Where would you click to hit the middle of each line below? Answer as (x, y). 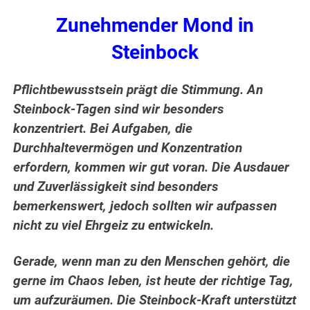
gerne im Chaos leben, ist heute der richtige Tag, (154, 281)
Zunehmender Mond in (155, 26)
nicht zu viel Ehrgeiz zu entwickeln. (114, 226)
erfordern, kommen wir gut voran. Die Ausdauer (152, 168)
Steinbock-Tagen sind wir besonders (119, 110)
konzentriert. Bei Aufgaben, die (103, 129)
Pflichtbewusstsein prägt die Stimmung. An (138, 90)
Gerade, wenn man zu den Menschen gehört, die (152, 262)
